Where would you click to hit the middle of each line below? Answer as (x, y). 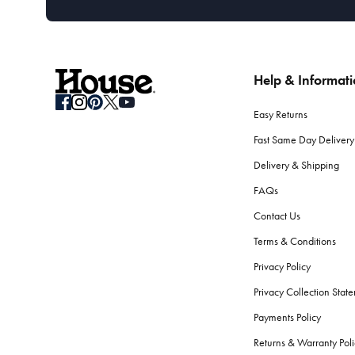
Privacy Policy (282, 267)
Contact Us (277, 216)
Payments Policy (287, 318)
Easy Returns (280, 115)
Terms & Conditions (294, 242)
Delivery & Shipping (296, 166)
